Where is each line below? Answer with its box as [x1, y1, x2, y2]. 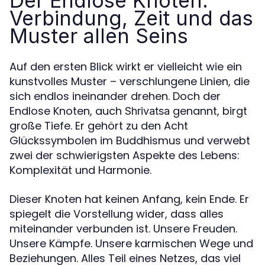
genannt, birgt [170, 103, 247, 118]
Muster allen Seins [9, 23, 188, 48]
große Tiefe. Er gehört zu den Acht [9, 118, 188, 133]
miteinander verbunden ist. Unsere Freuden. [9, 221, 237, 236]
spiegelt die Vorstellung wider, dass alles [9, 206, 224, 221]
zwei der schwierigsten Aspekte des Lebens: [9, 147, 240, 163]
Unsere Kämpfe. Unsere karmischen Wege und [9, 235, 253, 251]
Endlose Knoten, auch [9, 103, 125, 118]
